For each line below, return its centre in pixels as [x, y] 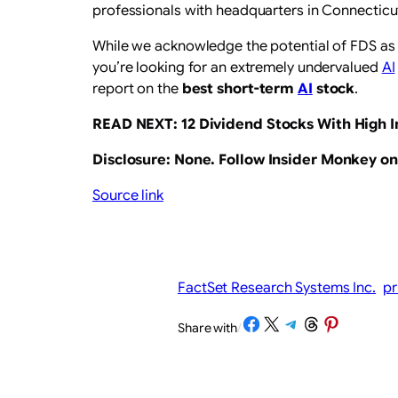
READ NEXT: [137, 124]
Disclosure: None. [156, 159]
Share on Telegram [314, 323]
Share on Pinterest [353, 323]
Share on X [266, 323]
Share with [207, 328]
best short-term [240, 88]
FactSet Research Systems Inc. [277, 287]
